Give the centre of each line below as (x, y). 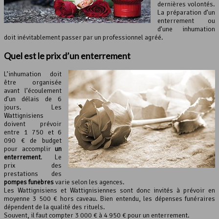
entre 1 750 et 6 (33, 132)
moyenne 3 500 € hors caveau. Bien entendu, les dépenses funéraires (109, 198)
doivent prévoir (33, 124)
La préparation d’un (186, 12)
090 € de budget (33, 140)
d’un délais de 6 (33, 99)
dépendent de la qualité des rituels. (55, 207)
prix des (33, 165)
